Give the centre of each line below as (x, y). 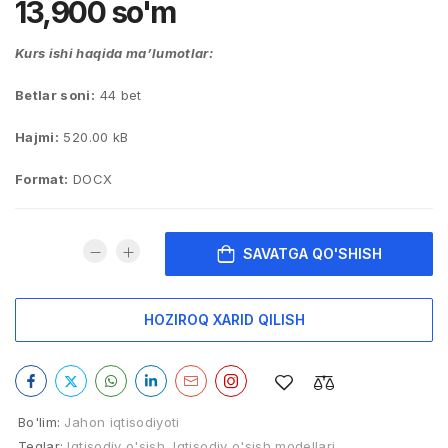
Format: (42, 179)
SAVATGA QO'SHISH (312, 253)
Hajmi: (37, 137)
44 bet (118, 95)
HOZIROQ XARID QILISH (224, 319)
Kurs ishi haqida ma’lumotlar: (114, 53)
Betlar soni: (55, 95)
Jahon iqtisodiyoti (122, 422)
